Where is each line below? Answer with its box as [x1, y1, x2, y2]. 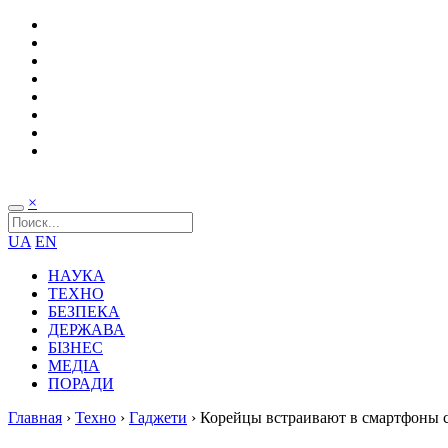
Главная [8, 409, 62, 426]
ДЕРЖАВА [48, 321, 125, 338]
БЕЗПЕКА [48, 303, 120, 320]
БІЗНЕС [48, 339, 103, 356]
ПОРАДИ [48, 375, 114, 392]
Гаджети [129, 409, 187, 426]
